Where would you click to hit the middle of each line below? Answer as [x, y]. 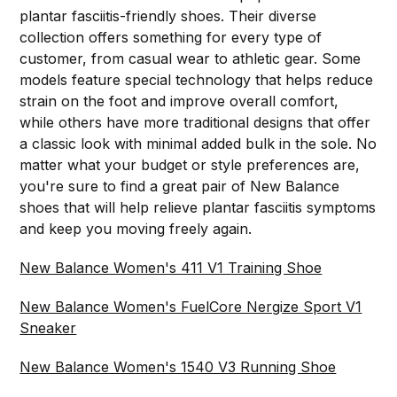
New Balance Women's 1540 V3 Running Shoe [178, 366]
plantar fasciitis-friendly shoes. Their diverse [168, 16]
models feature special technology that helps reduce [197, 79]
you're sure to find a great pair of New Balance [180, 186]
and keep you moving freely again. [136, 228]
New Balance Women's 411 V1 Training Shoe [171, 267]
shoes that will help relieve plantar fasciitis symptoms [198, 207]
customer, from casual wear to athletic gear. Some [191, 58]
